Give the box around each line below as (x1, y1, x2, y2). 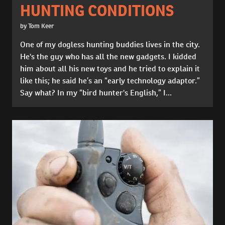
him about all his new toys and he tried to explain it (20, 63, 200, 74)
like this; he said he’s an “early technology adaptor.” (20, 75, 200, 86)
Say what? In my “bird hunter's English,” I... (20, 87, 172, 98)
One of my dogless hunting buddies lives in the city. (20, 39, 200, 50)
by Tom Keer (20, 21, 54, 30)
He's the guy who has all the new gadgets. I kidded (20, 51, 196, 62)
